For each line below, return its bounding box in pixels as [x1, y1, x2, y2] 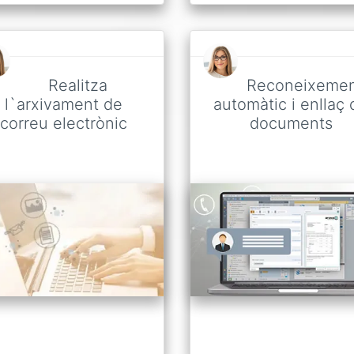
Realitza [47, 76, 107, 96]
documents [249, 114, 333, 134]
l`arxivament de [4, 95, 122, 115]
